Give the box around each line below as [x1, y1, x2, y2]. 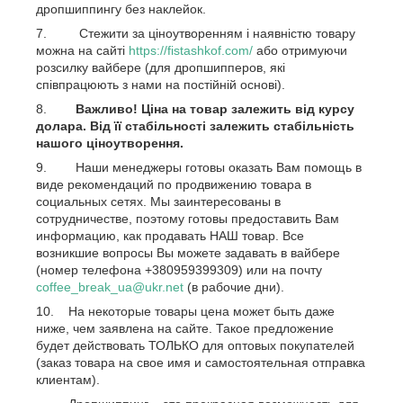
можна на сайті [36, 43, 129, 58]
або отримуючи [253, 43, 347, 58]
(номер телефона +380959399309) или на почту [36, 263, 322, 277]
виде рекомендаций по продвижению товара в [36, 177, 311, 192]
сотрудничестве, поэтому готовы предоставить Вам [36, 211, 339, 226]
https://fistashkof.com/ [129, 43, 253, 58]
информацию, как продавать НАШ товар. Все [36, 228, 304, 243]
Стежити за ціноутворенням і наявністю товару [76, 26, 355, 40]
